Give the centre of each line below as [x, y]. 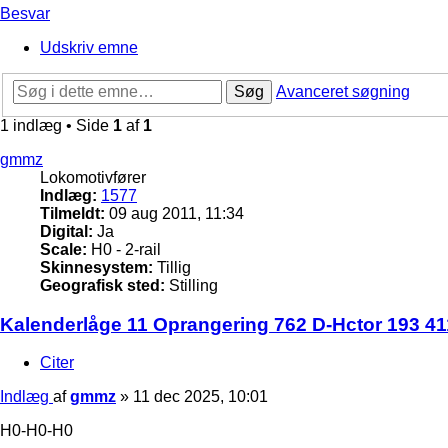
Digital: [66, 231]
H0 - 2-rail [124, 249]
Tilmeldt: [72, 213]
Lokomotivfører [93, 177]
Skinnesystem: [96, 267]
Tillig [172, 267]
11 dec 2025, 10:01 [200, 397]
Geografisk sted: [102, 285]
